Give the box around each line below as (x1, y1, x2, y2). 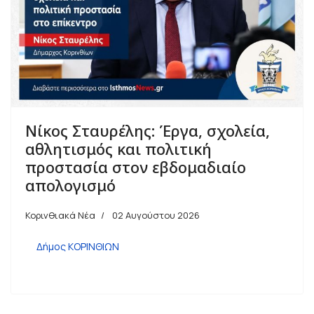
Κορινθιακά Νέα (25, 208, 95, 221)
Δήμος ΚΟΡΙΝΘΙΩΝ (36, 239, 119, 253)
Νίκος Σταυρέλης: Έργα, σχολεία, (25, 119, 270, 141)
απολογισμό (25, 174, 116, 196)
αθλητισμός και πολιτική (25, 137, 212, 159)
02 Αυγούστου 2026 (112, 208, 200, 221)
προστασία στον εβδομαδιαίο (25, 156, 246, 177)
